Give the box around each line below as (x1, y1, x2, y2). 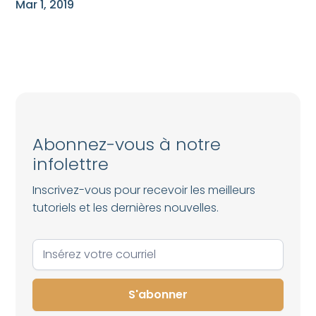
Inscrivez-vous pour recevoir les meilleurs (32, 182, 256, 198)
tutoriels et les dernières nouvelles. (32, 200, 219, 216)
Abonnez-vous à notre (32, 133, 221, 156)
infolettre (32, 152, 109, 176)
